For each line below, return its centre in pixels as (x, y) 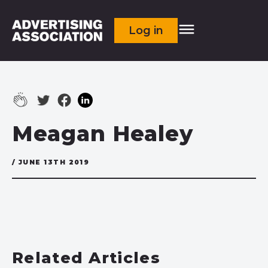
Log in (146, 31)
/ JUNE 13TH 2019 (51, 162)
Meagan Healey (103, 133)
